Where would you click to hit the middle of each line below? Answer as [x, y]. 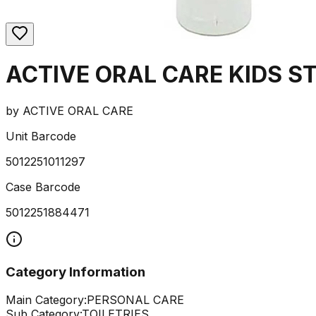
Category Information [75, 272]
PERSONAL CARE [135, 300]
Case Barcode [43, 187]
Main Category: [46, 300]
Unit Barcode [41, 136]
